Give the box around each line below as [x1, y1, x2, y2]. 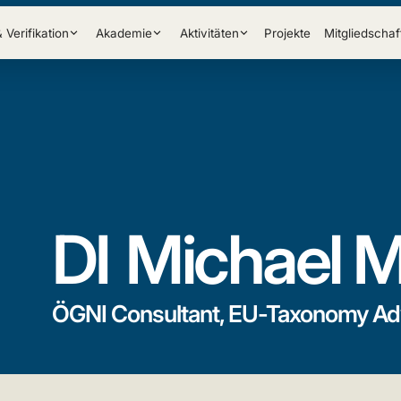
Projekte [264, 25, 311, 40]
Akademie [96, 25, 153, 40]
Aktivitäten [179, 25, 239, 40]
